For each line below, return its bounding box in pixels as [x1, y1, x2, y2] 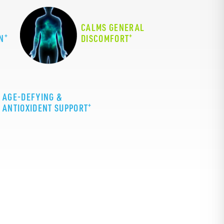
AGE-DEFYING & [2, 90, 63, 103]
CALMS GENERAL [81, 21, 145, 34]
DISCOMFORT [81, 32, 129, 45]
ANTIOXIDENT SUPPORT [2, 101, 88, 114]
